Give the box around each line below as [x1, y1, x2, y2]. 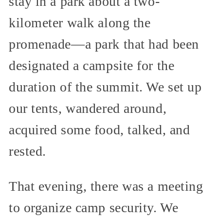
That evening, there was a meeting [9, 179, 203, 194]
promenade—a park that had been [9, 36, 199, 52]
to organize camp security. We [9, 200, 179, 216]
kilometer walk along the [9, 15, 151, 31]
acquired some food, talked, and [9, 122, 190, 138]
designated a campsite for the [9, 58, 175, 73]
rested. [9, 144, 46, 159]
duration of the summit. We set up [9, 79, 202, 95]
